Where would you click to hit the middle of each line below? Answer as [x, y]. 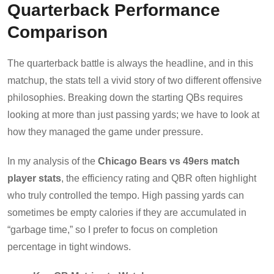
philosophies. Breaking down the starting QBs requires [125, 97]
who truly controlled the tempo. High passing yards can [126, 195]
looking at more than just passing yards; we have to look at [133, 114]
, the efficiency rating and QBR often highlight [159, 178]
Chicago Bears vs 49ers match [169, 161]
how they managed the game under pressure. [105, 131]
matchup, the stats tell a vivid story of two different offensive [135, 80]
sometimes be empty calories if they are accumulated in [127, 212]
